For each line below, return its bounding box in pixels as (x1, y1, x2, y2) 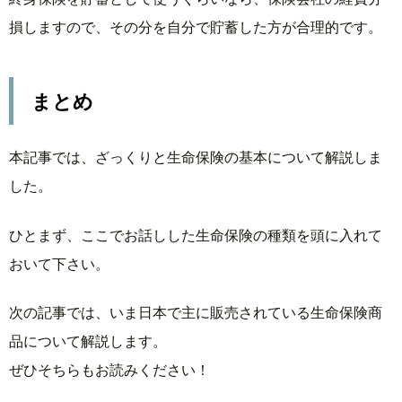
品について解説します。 (9, 332, 167, 350)
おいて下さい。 (9, 254, 109, 272)
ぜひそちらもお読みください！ (9, 361, 210, 379)
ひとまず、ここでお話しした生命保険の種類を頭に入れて (9, 225, 382, 243)
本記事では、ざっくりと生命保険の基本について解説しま (9, 148, 382, 166)
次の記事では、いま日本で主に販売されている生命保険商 (9, 303, 382, 321)
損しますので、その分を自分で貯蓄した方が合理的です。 (9, 18, 382, 36)
